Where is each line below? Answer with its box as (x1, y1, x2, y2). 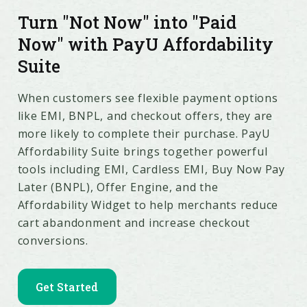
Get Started (36, 279, 99, 294)
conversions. (17, 232, 88, 248)
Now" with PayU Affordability (17, 32, 273, 56)
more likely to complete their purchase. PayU (17, 125, 271, 141)
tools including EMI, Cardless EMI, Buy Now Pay (17, 161, 286, 177)
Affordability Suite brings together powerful (17, 143, 268, 159)
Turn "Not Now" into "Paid (17, 10, 236, 34)
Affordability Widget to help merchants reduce (17, 197, 279, 212)
